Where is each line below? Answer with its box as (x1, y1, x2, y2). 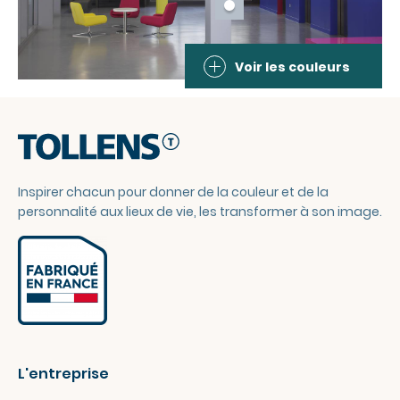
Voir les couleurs (235, 57, 350, 76)
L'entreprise (18, 363, 109, 384)
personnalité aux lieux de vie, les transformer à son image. (18, 203, 382, 221)
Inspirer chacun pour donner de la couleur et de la (18, 183, 329, 201)
